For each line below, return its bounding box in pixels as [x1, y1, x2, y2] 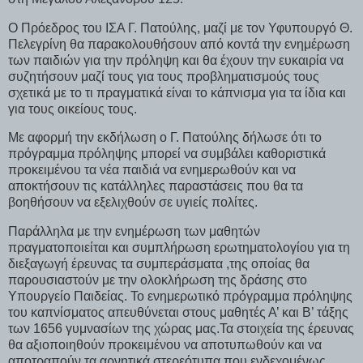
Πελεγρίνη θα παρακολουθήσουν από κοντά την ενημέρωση [8, 36, 350, 51]
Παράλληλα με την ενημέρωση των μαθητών [8, 224, 260, 239]
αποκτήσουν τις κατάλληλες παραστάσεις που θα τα [8, 179, 303, 194]
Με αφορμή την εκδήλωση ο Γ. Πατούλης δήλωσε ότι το [8, 130, 322, 145]
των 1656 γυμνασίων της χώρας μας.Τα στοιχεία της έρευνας [8, 322, 354, 336]
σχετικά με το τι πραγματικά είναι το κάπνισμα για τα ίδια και [8, 85, 346, 100]
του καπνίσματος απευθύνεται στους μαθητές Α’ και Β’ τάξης [8, 305, 348, 320]
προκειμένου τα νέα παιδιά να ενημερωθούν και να [8, 163, 296, 177]
